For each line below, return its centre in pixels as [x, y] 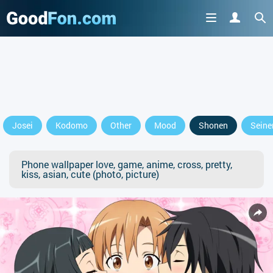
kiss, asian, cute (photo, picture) [90, 174]
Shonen [213, 125]
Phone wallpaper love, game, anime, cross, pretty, [127, 164]
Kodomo [72, 125]
